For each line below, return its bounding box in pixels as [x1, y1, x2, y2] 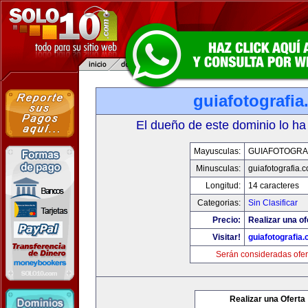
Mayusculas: [193, 146, 241, 156]
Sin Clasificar [247, 198, 298, 208]
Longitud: [205, 181, 241, 190]
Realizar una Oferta [230, 294, 305, 304]
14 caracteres [247, 181, 299, 190]
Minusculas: [195, 164, 241, 173]
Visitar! [212, 232, 241, 242]
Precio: [212, 215, 241, 225]
